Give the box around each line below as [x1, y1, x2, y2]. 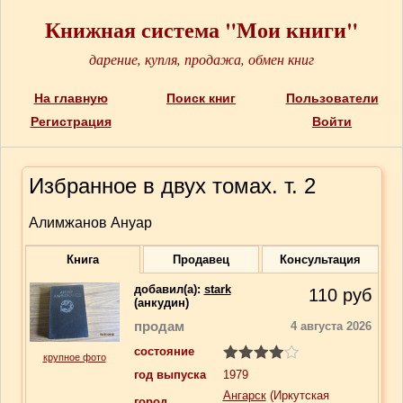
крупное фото [42, 352, 106, 363]
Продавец [172, 253, 229, 266]
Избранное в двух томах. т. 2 [28, 174, 316, 198]
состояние [133, 345, 194, 358]
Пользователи [285, 91, 379, 105]
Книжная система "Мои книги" [44, 13, 358, 45]
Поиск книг [166, 91, 236, 105]
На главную [33, 91, 108, 105]
